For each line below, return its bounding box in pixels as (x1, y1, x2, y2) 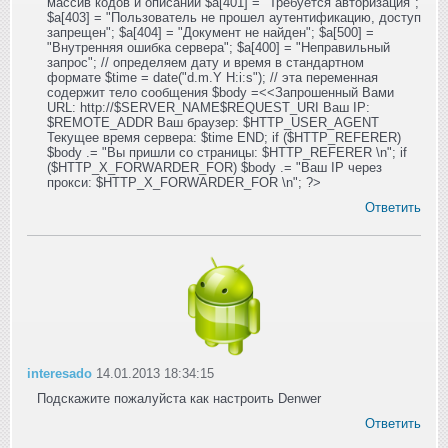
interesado (27, 366, 92, 382)
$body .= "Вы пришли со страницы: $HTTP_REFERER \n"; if (47, 145, 407, 161)
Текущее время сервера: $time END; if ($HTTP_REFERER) (47, 130, 401, 146)
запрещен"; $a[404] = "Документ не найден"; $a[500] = (47, 25, 374, 41)
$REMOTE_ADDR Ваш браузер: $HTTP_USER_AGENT (47, 115, 379, 131)
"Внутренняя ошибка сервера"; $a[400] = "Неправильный (47, 40, 390, 56)
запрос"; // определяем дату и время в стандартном (47, 55, 364, 71)
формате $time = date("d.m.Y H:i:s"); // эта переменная (47, 70, 378, 86)
